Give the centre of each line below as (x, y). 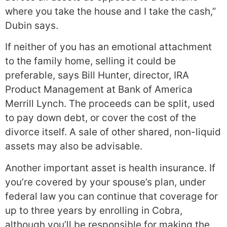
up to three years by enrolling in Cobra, (94, 210)
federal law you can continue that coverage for (111, 196)
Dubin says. (32, 26)
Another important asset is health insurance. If (110, 168)
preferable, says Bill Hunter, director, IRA (97, 75)
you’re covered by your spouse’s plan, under (105, 182)
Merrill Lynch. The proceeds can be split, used (110, 104)
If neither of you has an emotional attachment (108, 47)
